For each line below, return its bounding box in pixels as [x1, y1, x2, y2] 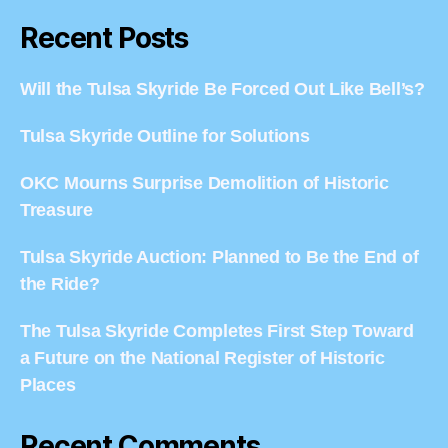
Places [20, 374, 76, 395]
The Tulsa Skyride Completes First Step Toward [20, 320, 414, 341]
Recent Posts [20, 20, 189, 55]
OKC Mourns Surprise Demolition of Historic [20, 172, 389, 193]
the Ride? [20, 273, 100, 294]
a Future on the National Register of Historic [20, 347, 385, 368]
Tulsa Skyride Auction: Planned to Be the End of [20, 246, 419, 267]
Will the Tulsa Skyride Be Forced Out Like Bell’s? [20, 78, 425, 99]
